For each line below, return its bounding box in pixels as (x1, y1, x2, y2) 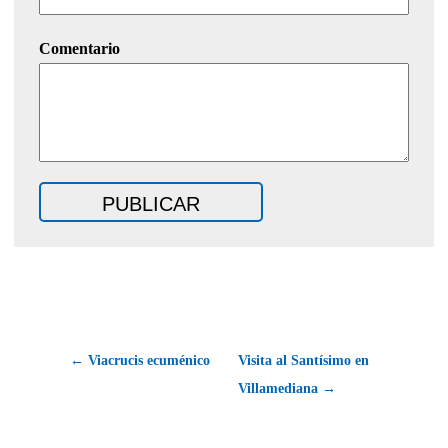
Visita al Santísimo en (238, 353, 369, 369)
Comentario (39, 40, 120, 58)
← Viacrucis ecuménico (70, 353, 210, 369)
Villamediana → (238, 381, 336, 397)
